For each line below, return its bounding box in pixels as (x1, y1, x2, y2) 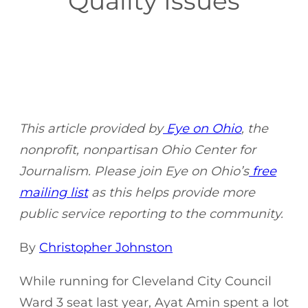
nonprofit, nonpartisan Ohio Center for (19, 142, 256, 157)
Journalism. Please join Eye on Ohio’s (19, 163, 249, 179)
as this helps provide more (88, 184, 255, 200)
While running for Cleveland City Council (19, 273, 272, 289)
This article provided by (19, 120, 163, 136)
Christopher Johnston (39, 239, 173, 255)
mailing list (19, 184, 88, 200)
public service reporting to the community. (19, 206, 283, 221)
